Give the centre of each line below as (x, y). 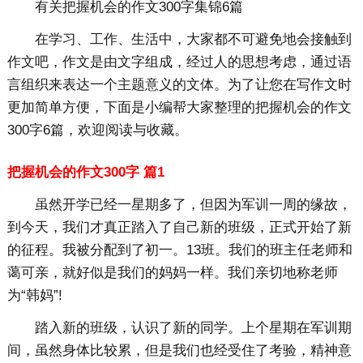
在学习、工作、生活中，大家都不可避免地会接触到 (193, 40)
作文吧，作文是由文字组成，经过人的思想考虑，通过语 (179, 62)
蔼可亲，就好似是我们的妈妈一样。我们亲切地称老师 (172, 273)
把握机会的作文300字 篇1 (85, 173)
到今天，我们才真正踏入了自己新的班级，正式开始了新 (179, 228)
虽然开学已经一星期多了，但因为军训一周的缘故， (193, 205)
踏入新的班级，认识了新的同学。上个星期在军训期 (193, 328)
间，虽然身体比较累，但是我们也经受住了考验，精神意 (179, 351)
